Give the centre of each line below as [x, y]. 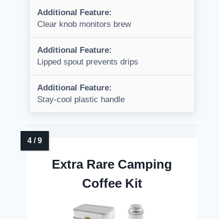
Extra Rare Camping [112, 164]
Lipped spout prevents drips [88, 62]
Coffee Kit [112, 184]
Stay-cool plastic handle [81, 100]
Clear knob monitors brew [84, 24]
